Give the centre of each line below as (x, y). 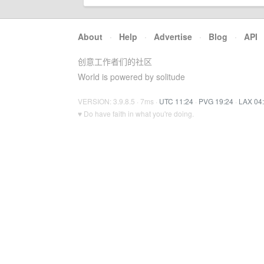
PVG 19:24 (216, 101)
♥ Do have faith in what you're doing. (136, 113)
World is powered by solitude (131, 77)
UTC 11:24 (176, 101)
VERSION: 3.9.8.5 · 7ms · (118, 101)
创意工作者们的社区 (115, 61)
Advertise (173, 37)
